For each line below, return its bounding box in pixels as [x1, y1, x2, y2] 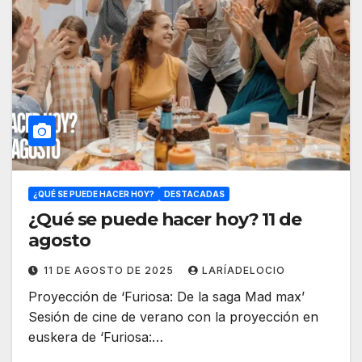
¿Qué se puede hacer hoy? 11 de [28, 208, 301, 231]
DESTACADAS [164, 189, 225, 200]
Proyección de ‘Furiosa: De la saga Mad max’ [28, 288, 305, 305]
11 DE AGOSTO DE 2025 [44, 264, 177, 277]
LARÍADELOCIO [202, 264, 285, 277]
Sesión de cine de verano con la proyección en [28, 309, 318, 326]
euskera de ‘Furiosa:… [28, 329, 163, 346]
